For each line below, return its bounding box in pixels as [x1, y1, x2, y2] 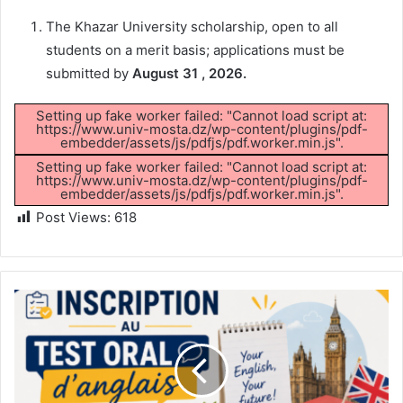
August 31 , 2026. [132, 64, 246, 82]
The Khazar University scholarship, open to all [46, 17, 338, 35]
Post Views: [36, 208, 111, 226]
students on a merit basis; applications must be [46, 40, 345, 58]
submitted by [46, 64, 132, 82]
